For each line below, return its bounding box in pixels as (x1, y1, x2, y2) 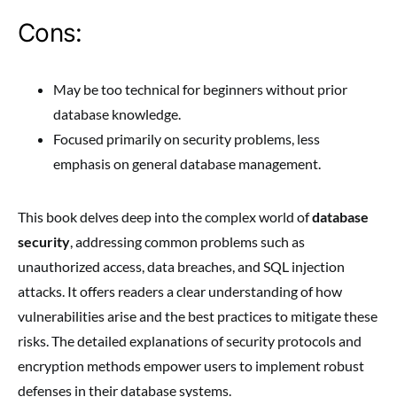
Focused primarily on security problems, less (53, 130, 320, 148)
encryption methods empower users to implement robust (18, 357, 364, 375)
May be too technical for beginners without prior (53, 81, 347, 98)
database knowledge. (53, 105, 181, 123)
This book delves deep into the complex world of (18, 208, 312, 226)
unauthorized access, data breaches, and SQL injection (18, 258, 345, 276)
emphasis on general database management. (53, 155, 321, 173)
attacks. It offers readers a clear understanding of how (18, 283, 342, 300)
